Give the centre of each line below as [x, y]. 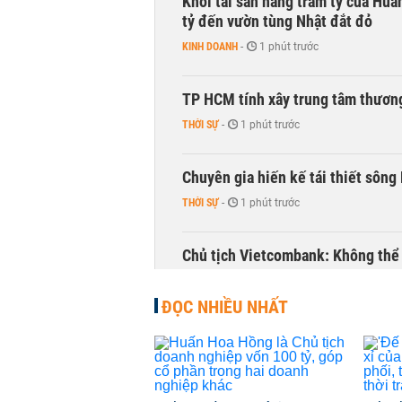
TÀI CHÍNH [205, 281]
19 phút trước [281, 281]
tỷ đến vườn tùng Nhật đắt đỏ [277, 21]
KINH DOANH [210, 47]
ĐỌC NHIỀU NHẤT [225, 307]
